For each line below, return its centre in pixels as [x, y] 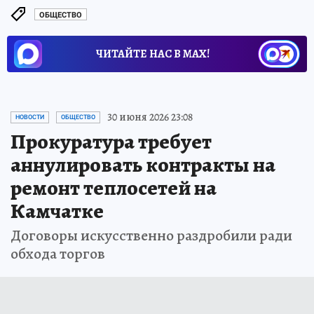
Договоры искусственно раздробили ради [151, 236]
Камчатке [57, 211]
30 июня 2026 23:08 [150, 117]
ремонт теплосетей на [114, 188]
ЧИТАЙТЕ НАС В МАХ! [153, 54]
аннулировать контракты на [143, 165]
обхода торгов [58, 254]
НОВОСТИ [30, 117]
